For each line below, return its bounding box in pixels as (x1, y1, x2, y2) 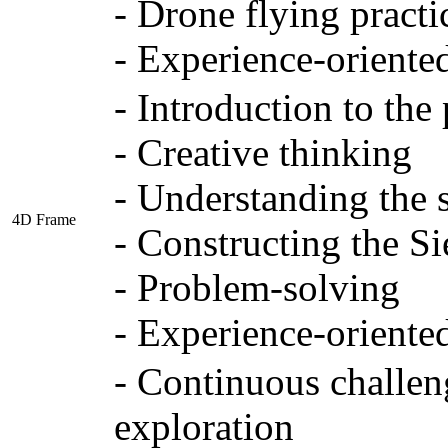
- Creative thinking (113, 131, 412, 175)
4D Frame (11, 211, 76, 229)
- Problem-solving (113, 266, 400, 310)
